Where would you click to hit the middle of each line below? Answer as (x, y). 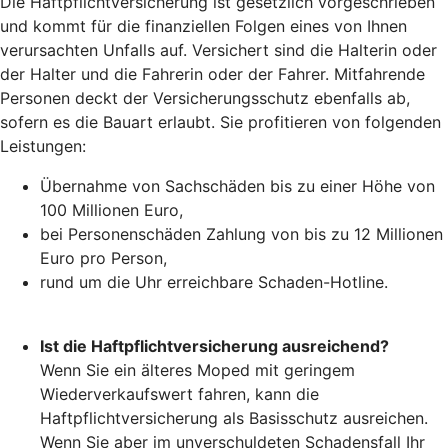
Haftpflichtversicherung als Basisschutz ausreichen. (234, 417)
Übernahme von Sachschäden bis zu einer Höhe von (237, 185)
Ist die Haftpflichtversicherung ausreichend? (214, 345)
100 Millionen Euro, (111, 209)
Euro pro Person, (103, 257)
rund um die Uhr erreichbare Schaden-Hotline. (214, 281)
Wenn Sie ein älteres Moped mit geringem (197, 369)
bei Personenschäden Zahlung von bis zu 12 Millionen (241, 233)
